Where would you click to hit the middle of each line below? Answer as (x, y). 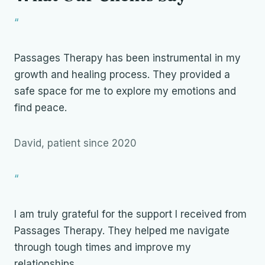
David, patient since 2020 (75, 143)
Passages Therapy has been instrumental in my (127, 58)
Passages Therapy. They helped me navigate (122, 231)
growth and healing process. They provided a (122, 75)
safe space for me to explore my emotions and (125, 91)
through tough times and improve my (103, 248)
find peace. (41, 108)
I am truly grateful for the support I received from (130, 214)
